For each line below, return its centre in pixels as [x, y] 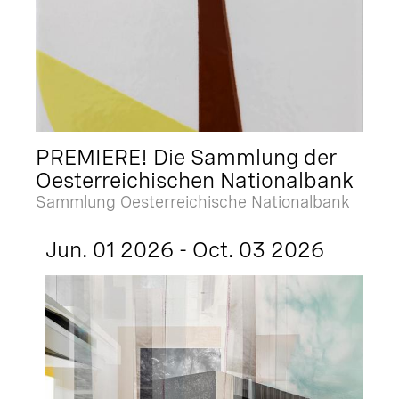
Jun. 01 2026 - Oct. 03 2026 [185, 249]
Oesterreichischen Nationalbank [195, 180]
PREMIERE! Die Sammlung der [186, 157]
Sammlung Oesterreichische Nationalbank [193, 201]
